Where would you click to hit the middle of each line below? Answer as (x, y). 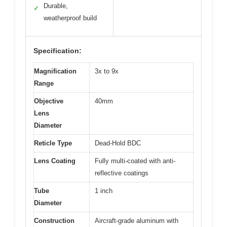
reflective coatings (122, 173)
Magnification (55, 71)
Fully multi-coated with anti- (135, 161)
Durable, (56, 6)
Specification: (58, 51)
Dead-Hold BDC (118, 143)
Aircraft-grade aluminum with (137, 221)
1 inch (104, 191)
